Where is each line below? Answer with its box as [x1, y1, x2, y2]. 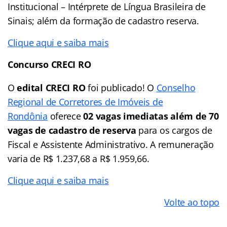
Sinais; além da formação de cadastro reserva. [8, 14, 199, 27]
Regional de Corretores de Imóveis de [8, 95, 163, 108]
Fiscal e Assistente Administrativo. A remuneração [8, 138, 214, 150]
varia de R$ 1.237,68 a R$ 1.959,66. [8, 152, 149, 165]
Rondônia [8, 109, 48, 122]
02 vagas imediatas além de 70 [83, 109, 219, 122]
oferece [47, 109, 84, 122]
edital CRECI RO [17, 81, 86, 94]
